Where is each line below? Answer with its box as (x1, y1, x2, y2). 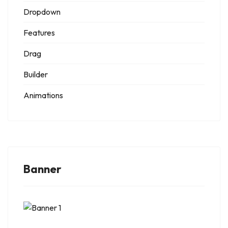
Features (23, 27, 55, 38)
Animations (23, 90, 63, 101)
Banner (23, 162, 62, 177)
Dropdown (23, 7, 61, 17)
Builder (23, 69, 48, 80)
